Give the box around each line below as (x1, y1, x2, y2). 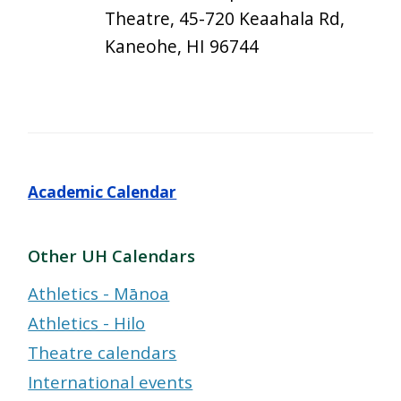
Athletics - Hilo (28, 311, 146, 335)
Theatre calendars (28, 341, 177, 364)
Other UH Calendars (28, 244, 196, 268)
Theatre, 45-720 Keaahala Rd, (105, 6, 346, 31)
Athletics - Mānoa (28, 282, 170, 305)
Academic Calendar (28, 182, 177, 203)
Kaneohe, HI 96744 (105, 34, 260, 59)
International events (28, 371, 193, 394)
